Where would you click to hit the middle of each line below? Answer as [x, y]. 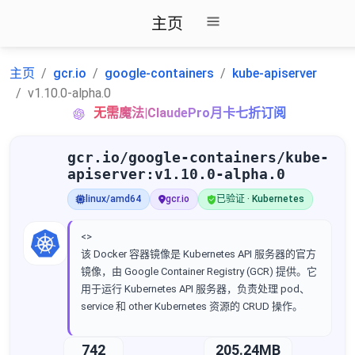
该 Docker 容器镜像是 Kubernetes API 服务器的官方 [198, 254]
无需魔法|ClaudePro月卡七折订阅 [190, 113]
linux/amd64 [113, 199]
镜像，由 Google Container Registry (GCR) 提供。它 [199, 271]
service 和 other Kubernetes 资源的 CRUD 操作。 [192, 306]
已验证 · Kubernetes [260, 199]
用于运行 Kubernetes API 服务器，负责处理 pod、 [195, 289]
